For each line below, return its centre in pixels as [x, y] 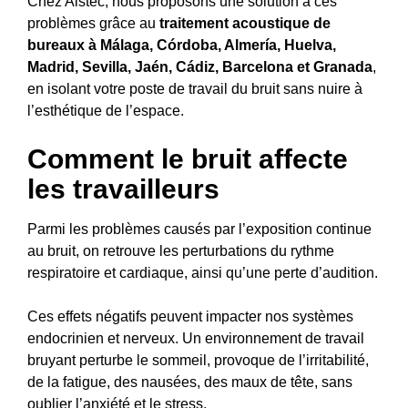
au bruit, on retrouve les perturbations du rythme [181, 250]
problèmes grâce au [93, 23]
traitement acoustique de [245, 23]
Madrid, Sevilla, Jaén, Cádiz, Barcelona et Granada [200, 66]
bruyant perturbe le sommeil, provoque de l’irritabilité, [198, 360]
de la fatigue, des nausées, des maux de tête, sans [190, 382]
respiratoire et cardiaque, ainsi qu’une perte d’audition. [203, 272]
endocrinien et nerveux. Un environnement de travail [196, 338]
